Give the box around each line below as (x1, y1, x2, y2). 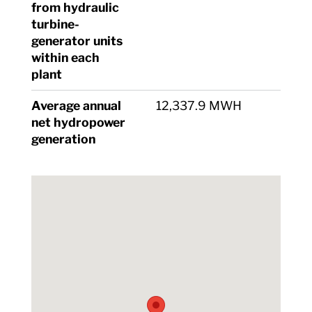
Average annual (31, 98, 121, 113)
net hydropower (31, 115, 125, 130)
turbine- (31, 17, 79, 31)
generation (31, 132, 95, 146)
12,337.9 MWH (155, 98, 242, 113)
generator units (31, 33, 123, 48)
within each (31, 50, 100, 65)
